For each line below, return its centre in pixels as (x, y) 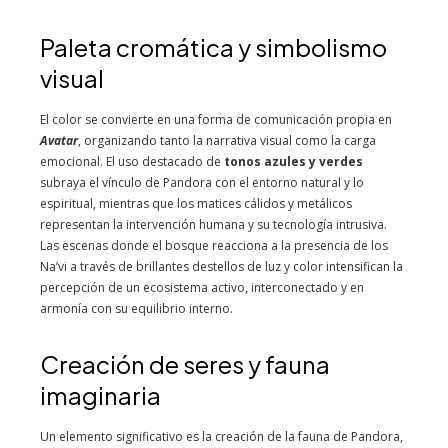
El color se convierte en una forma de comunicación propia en (216, 119)
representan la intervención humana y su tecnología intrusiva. (213, 224)
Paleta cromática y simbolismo (213, 47)
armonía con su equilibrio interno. (136, 308)
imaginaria (100, 395)
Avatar (59, 140)
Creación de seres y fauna (185, 364)
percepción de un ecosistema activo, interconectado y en (202, 287)
